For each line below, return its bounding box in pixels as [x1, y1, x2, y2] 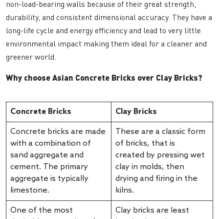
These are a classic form [115, 127, 205, 137]
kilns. [115, 186, 134, 196]
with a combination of [10, 139, 91, 149]
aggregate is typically [10, 174, 88, 184]
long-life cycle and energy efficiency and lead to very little [6, 25, 201, 36]
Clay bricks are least [115, 206, 189, 216]
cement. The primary [10, 162, 88, 172]
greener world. [6, 52, 56, 62]
